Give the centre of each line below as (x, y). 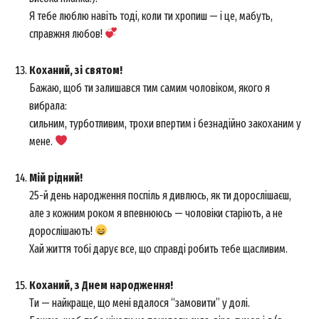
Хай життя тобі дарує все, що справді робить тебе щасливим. (158, 249)
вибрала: (48, 105)
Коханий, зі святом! (76, 70)
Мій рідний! (56, 177)
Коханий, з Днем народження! (101, 285)
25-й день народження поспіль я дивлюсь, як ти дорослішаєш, (160, 195)
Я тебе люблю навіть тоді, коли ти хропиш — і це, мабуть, (151, 16)
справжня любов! (67, 33)
